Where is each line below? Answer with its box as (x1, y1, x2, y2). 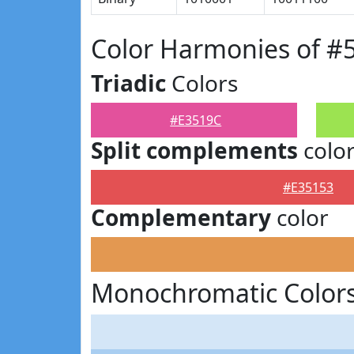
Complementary (91, 202, 271, 232)
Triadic (91, 68, 166, 98)
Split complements (91, 135, 298, 165)
